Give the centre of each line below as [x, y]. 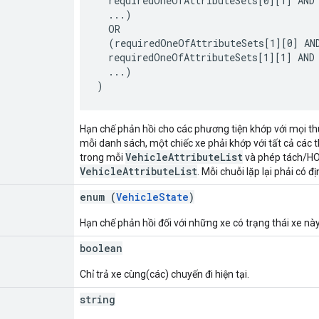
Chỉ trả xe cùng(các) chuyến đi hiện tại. [164, 274]
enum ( [98, 197]
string [98, 299]
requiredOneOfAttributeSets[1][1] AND [206, 57]
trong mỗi [103, 157]
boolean [101, 248]
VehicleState [152, 197]
